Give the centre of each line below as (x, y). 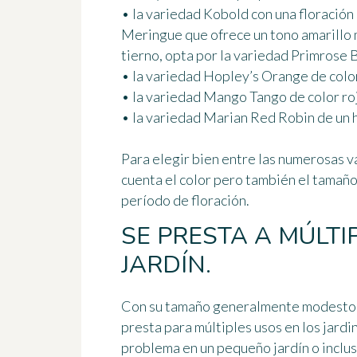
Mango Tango (245, 97)
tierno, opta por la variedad (206, 55)
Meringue (152, 35)
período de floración (184, 200)
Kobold (226, 14)
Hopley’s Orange (256, 76)
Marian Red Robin (259, 118)
